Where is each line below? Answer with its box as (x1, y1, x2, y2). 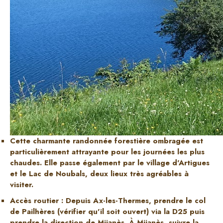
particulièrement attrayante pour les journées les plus (10, 146, 205, 157)
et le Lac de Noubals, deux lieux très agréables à (10, 168, 189, 179)
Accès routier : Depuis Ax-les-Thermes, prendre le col (10, 195, 206, 206)
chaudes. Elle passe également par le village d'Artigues (10, 157, 210, 168)
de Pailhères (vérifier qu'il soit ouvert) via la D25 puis (10, 206, 205, 217)
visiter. (10, 179, 33, 190)
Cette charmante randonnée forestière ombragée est (10, 135, 203, 146)
